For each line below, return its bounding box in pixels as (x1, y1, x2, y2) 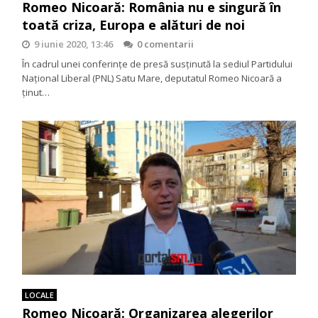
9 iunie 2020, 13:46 (34, 37, 114, 50)
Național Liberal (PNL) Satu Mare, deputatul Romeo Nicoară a (22, 71, 283, 84)
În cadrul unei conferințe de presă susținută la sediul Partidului (22, 57, 293, 70)
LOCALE (25, 289, 55, 300)
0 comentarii (137, 37, 194, 50)
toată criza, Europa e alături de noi (22, 16, 246, 33)
